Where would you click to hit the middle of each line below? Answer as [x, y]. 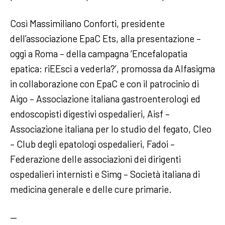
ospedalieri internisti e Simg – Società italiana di [105, 174]
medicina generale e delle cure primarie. [92, 189]
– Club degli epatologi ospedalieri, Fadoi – [92, 144]
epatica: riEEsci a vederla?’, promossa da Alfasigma [113, 68]
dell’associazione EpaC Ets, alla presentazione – [105, 38]
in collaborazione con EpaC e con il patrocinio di [104, 83]
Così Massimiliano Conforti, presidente [87, 23]
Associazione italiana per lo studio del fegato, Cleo [111, 129]
